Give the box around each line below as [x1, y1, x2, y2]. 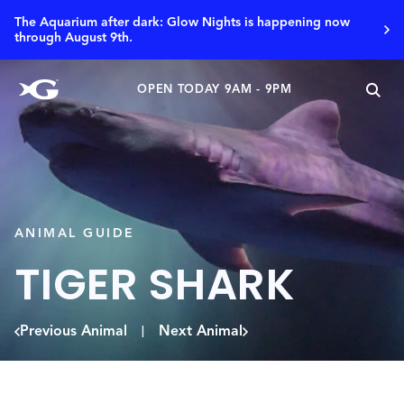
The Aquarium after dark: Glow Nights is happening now [14, 14, 350, 30]
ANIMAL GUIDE [14, 225, 135, 241]
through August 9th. [14, 30, 133, 45]
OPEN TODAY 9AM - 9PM [137, 82, 292, 96]
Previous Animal [20, 322, 127, 340]
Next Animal [159, 322, 243, 340]
